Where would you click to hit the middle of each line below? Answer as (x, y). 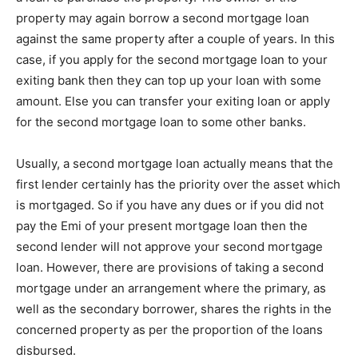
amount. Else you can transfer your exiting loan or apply (173, 101)
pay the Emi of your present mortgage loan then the (162, 225)
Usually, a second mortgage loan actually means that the (175, 163)
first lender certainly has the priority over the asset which (178, 184)
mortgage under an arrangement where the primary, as (171, 288)
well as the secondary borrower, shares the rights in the (174, 308)
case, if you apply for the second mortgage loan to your (172, 59)
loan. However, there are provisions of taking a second (170, 267)
